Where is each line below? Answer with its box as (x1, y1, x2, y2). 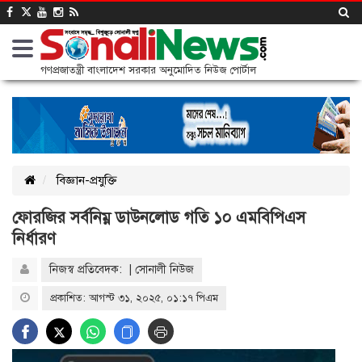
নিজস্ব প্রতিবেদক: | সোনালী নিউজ (49, 263, 194, 276)
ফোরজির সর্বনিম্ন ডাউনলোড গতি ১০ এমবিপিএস (12, 208, 305, 228)
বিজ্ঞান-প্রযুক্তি (57, 173, 117, 187)
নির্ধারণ (12, 229, 56, 249)
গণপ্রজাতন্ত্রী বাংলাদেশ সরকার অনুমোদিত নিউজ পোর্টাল (40, 64, 256, 77)
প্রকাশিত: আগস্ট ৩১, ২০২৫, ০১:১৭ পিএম (50, 292, 218, 305)
